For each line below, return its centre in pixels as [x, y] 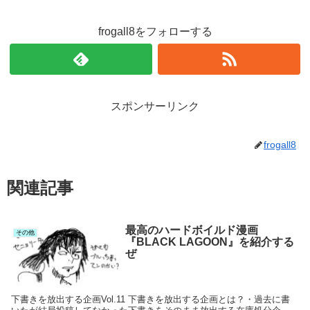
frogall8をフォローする [155, 31]
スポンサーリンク [155, 106]
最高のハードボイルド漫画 [191, 230]
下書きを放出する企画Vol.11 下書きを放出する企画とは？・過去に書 [151, 299]
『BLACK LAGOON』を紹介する [209, 241]
